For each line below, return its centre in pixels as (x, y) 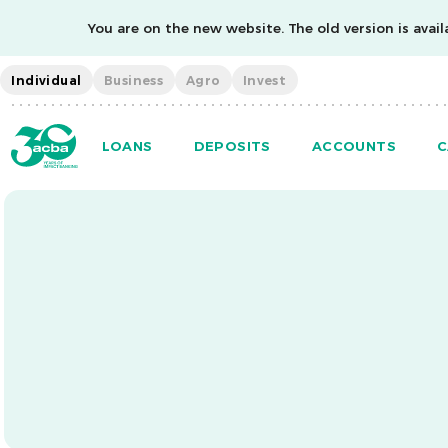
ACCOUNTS (353, 145)
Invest (264, 80)
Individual (46, 80)
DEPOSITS (232, 145)
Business (133, 80)
